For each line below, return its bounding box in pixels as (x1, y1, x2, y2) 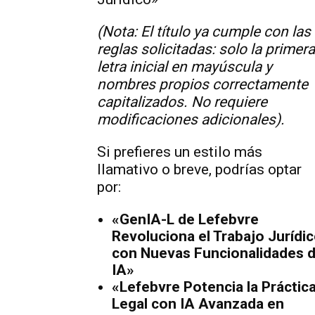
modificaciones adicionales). (97, 111, 285, 128)
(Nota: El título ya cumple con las (97, 23, 311, 40)
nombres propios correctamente (97, 76, 308, 93)
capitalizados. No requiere (97, 94, 267, 110)
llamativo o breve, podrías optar (97, 161, 302, 178)
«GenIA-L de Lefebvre (112, 211, 259, 228)
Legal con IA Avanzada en (112, 295, 284, 312)
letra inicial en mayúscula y (97, 58, 272, 75)
